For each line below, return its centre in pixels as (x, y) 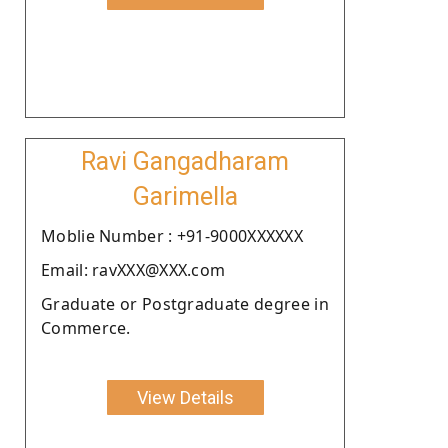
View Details (185, 397)
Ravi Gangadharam (185, 161)
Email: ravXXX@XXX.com (133, 269)
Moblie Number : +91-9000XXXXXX (172, 235)
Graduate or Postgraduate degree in (185, 303)
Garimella (185, 196)
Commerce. (86, 327)
